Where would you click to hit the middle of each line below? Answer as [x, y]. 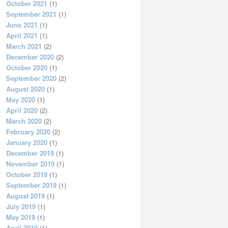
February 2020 [28, 132]
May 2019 [21, 217]
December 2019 [30, 153]
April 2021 [22, 36]
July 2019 [21, 207]
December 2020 [30, 57]
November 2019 [30, 164]
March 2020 [24, 121]
